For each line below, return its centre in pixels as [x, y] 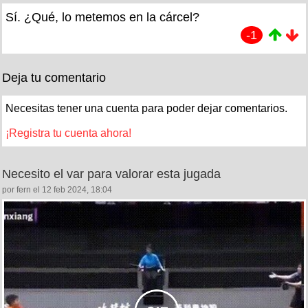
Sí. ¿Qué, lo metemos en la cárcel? [102, 17]
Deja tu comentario [54, 77]
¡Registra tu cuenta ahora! [68, 133]
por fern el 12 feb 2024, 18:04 [57, 189]
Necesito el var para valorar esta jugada [111, 174]
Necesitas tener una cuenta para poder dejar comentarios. [146, 108]
